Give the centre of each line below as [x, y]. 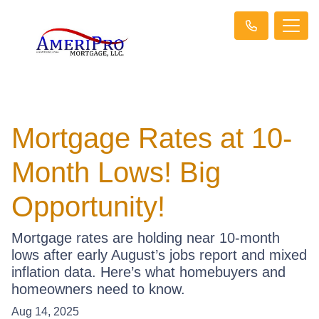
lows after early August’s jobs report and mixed [159, 255]
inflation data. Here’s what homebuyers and [148, 272]
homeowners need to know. [98, 289]
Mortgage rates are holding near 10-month [146, 237]
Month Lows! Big [116, 172]
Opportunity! [88, 206]
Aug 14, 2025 [45, 311]
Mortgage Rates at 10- [152, 138]
